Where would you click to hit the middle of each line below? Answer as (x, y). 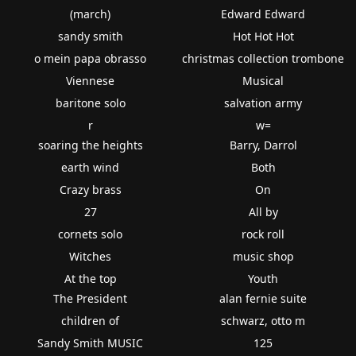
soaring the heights (90, 145)
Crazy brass (90, 189)
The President (91, 298)
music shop (263, 256)
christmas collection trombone (263, 58)
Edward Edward (263, 14)
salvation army (263, 103)
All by (263, 211)
